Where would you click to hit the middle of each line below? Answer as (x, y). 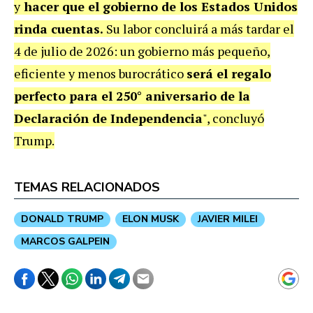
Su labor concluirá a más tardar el (200, 28)
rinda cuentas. (60, 28)
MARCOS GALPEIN (65, 241)
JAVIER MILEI (228, 219)
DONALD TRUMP (62, 219)
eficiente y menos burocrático (100, 73)
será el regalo (229, 73)
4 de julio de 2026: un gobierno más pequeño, (142, 51)
